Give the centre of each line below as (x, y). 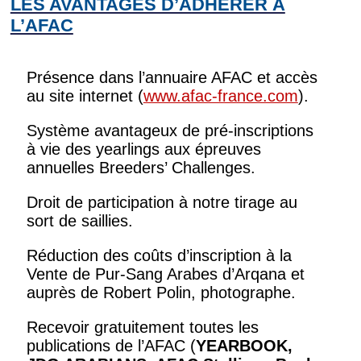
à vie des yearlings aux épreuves (143, 149)
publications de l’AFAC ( (111, 345)
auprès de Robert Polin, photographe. (161, 292)
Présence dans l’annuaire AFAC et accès (172, 77)
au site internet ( (85, 95)
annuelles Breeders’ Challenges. (141, 167)
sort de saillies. (79, 220)
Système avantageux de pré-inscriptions (170, 130)
